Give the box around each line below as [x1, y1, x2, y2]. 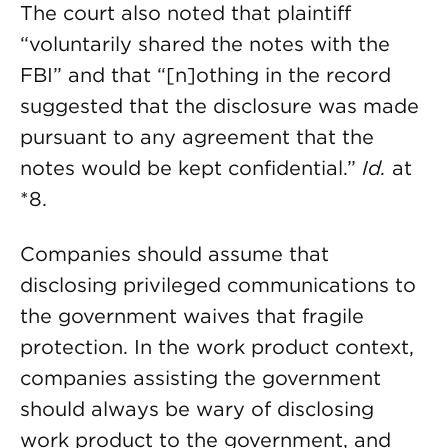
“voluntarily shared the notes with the [20, 32, 390, 56]
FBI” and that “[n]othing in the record [20, 63, 391, 87]
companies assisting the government [20, 366, 381, 390]
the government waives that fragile [20, 304, 364, 328]
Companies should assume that [20, 242, 329, 266]
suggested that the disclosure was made [20, 94, 419, 118]
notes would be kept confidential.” [20, 156, 362, 180]
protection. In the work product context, [20, 335, 414, 359]
